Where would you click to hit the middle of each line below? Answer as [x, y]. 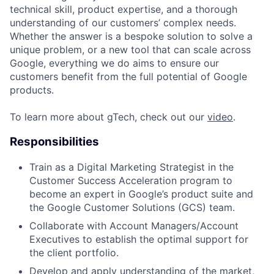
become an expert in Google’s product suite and [141, 194]
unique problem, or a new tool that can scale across [130, 50]
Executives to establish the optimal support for [139, 239]
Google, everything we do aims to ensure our [114, 63]
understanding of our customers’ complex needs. [123, 23]
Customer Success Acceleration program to [131, 180]
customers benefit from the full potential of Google [128, 77]
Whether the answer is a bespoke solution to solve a [131, 36]
